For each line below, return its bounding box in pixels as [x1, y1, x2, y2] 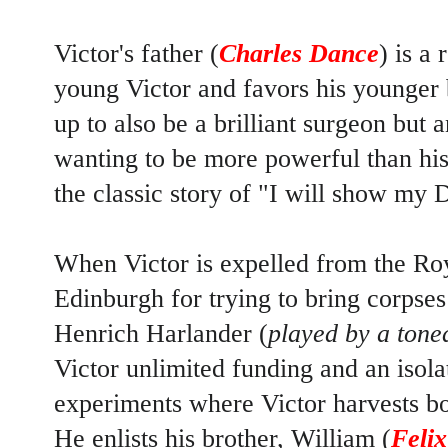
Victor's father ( [54, 39, 219, 69]
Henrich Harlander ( [54, 319, 268, 349]
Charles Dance [219, 39, 379, 69]
